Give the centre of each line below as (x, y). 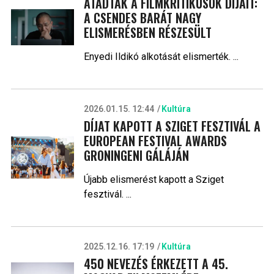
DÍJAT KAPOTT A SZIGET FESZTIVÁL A (172, 126)
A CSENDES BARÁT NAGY (142, 17)
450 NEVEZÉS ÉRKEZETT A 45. (156, 263)
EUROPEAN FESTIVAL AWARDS (155, 140)
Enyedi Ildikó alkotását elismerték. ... (161, 56)
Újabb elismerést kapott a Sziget (154, 179)
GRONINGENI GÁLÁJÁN (136, 155)
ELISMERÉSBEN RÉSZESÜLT (147, 32)
